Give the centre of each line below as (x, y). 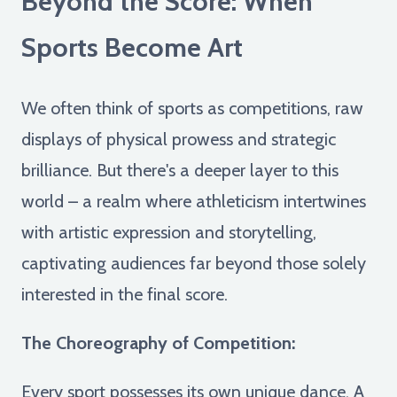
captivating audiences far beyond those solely (194, 263)
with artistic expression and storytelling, (169, 232)
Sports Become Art (132, 48)
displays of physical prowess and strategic (179, 139)
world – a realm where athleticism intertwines (194, 201)
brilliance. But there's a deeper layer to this (180, 170)
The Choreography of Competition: (158, 343)
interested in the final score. (125, 294)
